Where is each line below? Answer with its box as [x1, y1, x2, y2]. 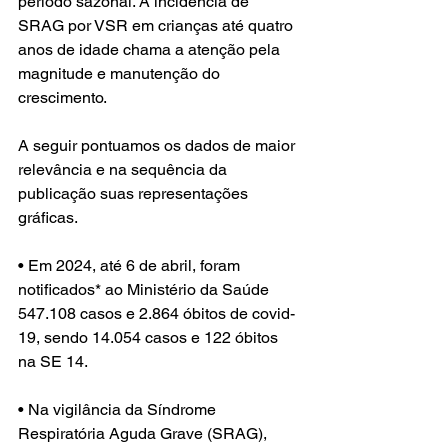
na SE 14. [18, 352, 88, 372]
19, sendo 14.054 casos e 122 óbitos [18, 328, 282, 348]
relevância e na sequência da [18, 160, 231, 180]
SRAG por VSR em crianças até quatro [18, 16, 297, 36]
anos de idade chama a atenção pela [18, 40, 284, 60]
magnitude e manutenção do [18, 64, 224, 84]
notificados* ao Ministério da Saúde [18, 280, 273, 300]
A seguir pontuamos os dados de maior [18, 136, 299, 156]
